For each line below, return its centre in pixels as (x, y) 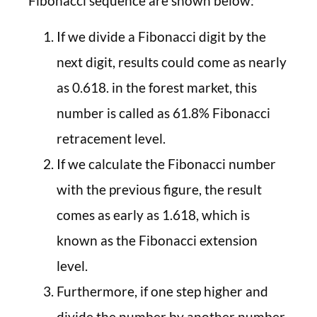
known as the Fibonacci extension (157, 240)
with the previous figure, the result (159, 189)
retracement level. (111, 138)
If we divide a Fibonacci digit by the (161, 36)
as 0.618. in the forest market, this (157, 87)
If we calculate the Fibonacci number (166, 163)
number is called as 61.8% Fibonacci (163, 113)
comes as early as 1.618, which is (153, 214)
